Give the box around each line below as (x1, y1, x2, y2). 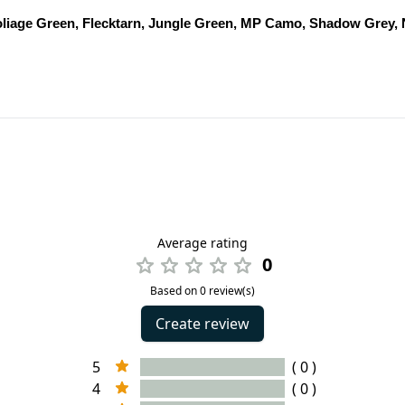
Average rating (157, 234, 248, 251)
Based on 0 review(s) (150, 283, 255, 298)
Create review (155, 314, 250, 334)
